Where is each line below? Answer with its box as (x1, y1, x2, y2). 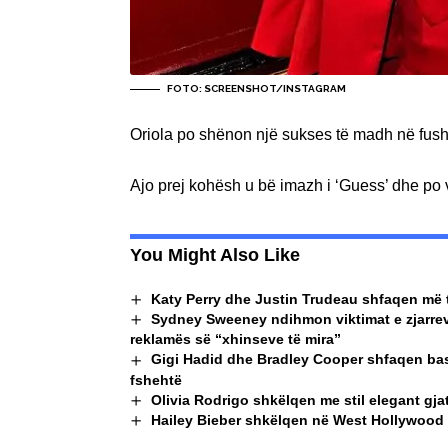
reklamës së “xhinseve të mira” (130, 331, 341, 348)
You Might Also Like (130, 244, 300, 265)
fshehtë (130, 371, 182, 388)
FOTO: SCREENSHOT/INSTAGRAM (167, 82, 346, 94)
